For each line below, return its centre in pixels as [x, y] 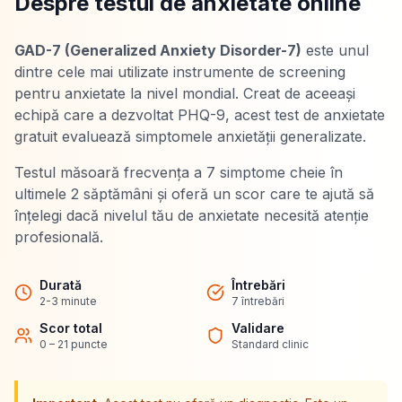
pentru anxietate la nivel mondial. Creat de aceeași [185, 93]
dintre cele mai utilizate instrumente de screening [180, 72]
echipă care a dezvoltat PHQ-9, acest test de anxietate [200, 115]
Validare [258, 328]
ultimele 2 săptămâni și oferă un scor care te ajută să [194, 194]
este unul [335, 50]
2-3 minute [68, 301]
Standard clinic [270, 344]
